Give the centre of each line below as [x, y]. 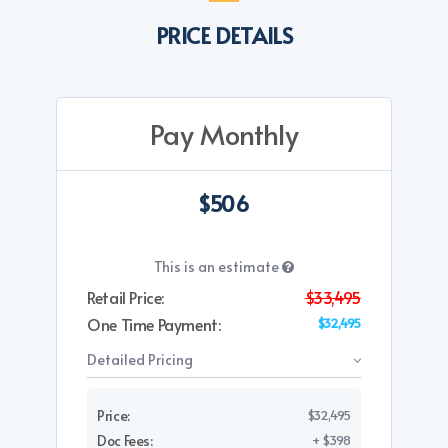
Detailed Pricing [140, 360]
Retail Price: [126, 297]
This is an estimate [218, 267]
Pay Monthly [224, 134]
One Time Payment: [154, 324]
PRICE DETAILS [224, 35]
